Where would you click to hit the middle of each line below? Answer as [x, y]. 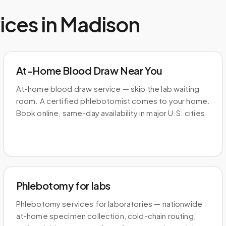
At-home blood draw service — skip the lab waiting [108, 89]
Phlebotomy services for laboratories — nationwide [109, 204]
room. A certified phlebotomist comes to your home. [113, 101]
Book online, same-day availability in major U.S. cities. [112, 113]
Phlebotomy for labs [63, 185]
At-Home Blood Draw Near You [89, 70]
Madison [100, 24]
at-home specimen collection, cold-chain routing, [106, 216]
